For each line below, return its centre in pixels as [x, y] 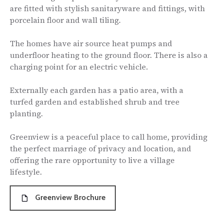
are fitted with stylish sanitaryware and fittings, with [107, 8]
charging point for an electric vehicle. [79, 66]
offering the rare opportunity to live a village [92, 160]
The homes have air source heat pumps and [91, 43]
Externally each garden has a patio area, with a [97, 90]
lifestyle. [26, 172]
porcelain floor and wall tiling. [65, 20]
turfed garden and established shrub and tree [95, 101]
